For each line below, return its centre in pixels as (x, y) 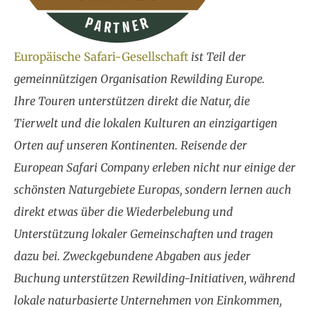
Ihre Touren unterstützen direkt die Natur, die (132, 101)
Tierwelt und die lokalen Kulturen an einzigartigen (146, 123)
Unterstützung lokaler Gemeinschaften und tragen (144, 234)
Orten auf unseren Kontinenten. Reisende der (130, 145)
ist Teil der (218, 56)
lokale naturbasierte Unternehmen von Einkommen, (148, 300)
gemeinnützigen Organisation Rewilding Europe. (139, 79)
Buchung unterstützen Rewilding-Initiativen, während (155, 278)
